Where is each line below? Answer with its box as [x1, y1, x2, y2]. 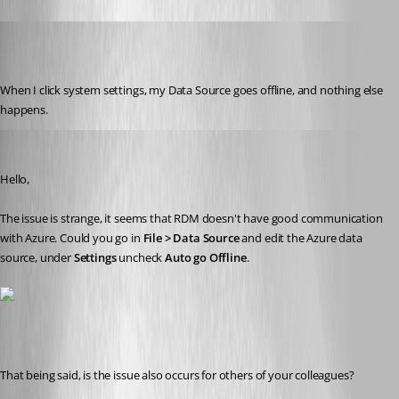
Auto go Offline [165, 249, 247, 266]
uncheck [116, 249, 166, 266]
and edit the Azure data [239, 230, 362, 247]
